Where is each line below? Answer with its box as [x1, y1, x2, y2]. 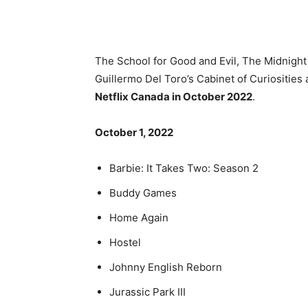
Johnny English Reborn [109, 260, 222, 274]
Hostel [109, 235, 141, 249]
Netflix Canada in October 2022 [95, 89, 252, 103]
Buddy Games [109, 186, 177, 199]
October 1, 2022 [95, 125, 173, 139]
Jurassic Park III [109, 285, 186, 298]
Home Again [109, 210, 168, 224]
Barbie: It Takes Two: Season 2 [109, 161, 258, 175]
